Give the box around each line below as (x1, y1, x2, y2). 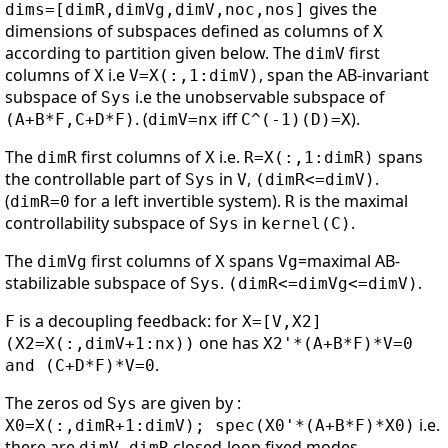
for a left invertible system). (70, 190, 285, 213)
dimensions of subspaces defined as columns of (5, 20, 373, 43)
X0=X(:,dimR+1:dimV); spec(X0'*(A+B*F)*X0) (5, 416, 415, 436)
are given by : (137, 392, 241, 415)
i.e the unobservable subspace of (131, 86, 385, 109)
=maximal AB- (298, 250, 400, 273)
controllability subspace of (5, 212, 209, 235)
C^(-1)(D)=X (241, 110, 351, 130)
